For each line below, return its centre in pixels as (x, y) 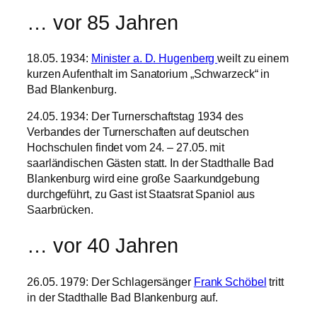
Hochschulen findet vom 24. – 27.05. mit (126, 148)
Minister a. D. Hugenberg (154, 58)
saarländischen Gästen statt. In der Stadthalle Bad (150, 163)
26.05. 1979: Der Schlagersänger (110, 281)
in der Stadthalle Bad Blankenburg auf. (123, 297)
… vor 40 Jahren (103, 246)
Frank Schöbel (230, 281)
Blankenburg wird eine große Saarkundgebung (143, 179)
